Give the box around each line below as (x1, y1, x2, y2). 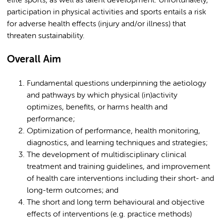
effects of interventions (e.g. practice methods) (27, 211, 192, 219)
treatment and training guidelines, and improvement (27, 163, 210, 171)
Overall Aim (7, 55, 61, 64)
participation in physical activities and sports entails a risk (7, 8, 206, 16)
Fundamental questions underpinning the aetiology (27, 80, 206, 88)
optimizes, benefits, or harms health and (27, 104, 167, 111)
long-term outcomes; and (27, 187, 118, 195)
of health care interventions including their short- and (27, 175, 214, 183)
